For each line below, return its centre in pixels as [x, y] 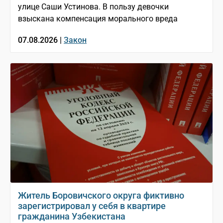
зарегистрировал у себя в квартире [92, 206]
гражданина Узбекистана [72, 217]
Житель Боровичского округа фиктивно [101, 196]
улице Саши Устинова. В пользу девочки [93, 7]
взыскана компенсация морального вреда [98, 19]
